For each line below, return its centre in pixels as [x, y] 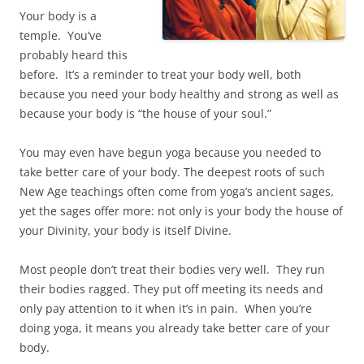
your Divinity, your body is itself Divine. [126, 230]
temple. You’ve [61, 35]
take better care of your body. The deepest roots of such [172, 172]
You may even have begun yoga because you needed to [170, 152]
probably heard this [74, 55]
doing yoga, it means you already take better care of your [175, 328]
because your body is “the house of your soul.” [145, 113]
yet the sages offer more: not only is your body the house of [181, 211]
